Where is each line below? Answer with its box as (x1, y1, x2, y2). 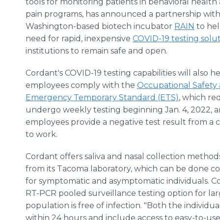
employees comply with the (26, 81, 137, 90)
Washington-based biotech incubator (26, 22, 174, 31)
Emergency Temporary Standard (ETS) (26, 93, 179, 102)
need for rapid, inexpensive (26, 34, 133, 43)
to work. (26, 130, 57, 139)
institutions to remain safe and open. (26, 46, 167, 55)
